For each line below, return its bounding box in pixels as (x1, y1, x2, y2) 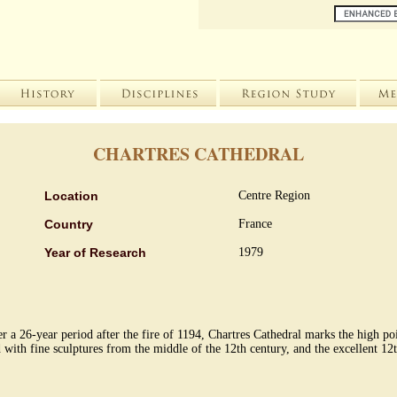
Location (44, 189, 99, 203)
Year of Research (44, 245, 147, 260)
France (238, 217, 273, 230)
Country (44, 217, 94, 231)
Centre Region (238, 189, 311, 202)
